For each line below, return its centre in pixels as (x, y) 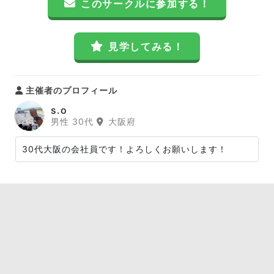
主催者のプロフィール (70, 90)
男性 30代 (74, 121)
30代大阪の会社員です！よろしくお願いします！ (124, 149)
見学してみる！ (146, 46)
